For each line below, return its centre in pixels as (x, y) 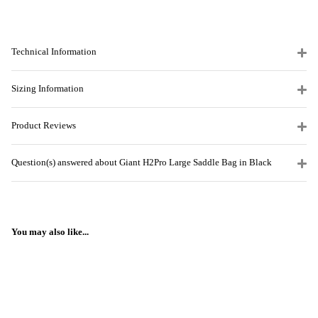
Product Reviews (44, 125)
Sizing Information (48, 88)
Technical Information (54, 51)
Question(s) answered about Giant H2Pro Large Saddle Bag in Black (142, 162)
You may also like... (50, 232)
